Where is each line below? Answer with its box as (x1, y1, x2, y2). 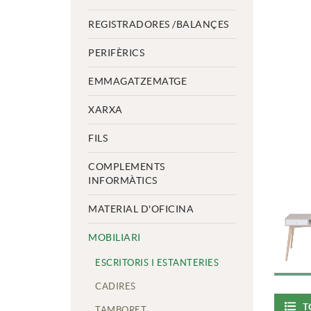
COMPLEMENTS (88, 161, 165, 172)
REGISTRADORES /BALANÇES (88, 19, 229, 30)
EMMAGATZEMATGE (88, 76, 187, 87)
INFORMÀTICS (88, 175, 158, 186)
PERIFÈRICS (88, 47, 144, 58)
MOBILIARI (88, 232, 141, 243)
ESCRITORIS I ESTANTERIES (95, 258, 219, 268)
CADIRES (95, 281, 136, 292)
